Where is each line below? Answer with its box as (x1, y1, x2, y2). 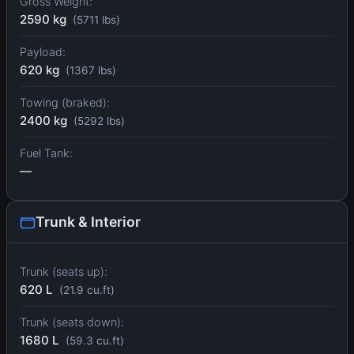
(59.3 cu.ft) (66, 334, 124, 348)
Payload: (20, 45, 66, 59)
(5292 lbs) (73, 115, 125, 128)
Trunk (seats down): (20, 315, 124, 330)
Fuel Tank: (20, 146, 73, 160)
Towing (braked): (20, 96, 110, 110)
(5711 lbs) (73, 13, 120, 27)
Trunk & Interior (36, 213, 141, 231)
